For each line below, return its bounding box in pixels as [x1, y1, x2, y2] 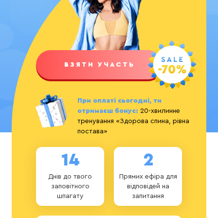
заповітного [51, 183, 90, 190]
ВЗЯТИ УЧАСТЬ [64, 61, 135, 68]
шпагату [56, 193, 84, 200]
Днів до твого [48, 173, 92, 180]
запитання [132, 193, 164, 200]
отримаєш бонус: [77, 108, 138, 114]
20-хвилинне [140, 108, 180, 114]
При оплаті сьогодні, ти [77, 97, 162, 104]
